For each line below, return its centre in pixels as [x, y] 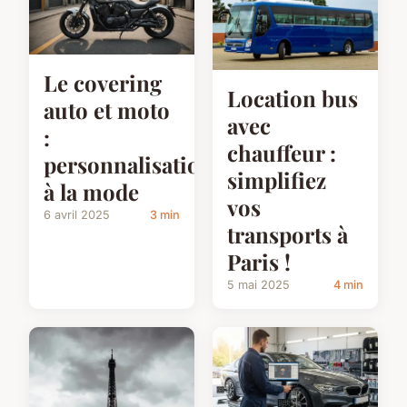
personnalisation [129, 165]
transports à [288, 235]
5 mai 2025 [258, 285]
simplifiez [277, 180]
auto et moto [107, 110]
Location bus [293, 99]
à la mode [91, 192]
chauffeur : [282, 153]
